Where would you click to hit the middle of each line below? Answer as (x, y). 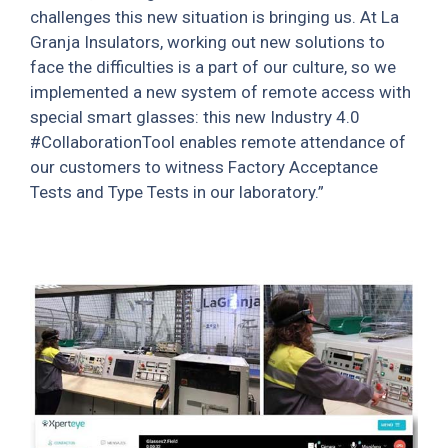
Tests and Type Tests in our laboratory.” (177, 192)
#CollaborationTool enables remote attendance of (218, 142)
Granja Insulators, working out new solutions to (207, 42)
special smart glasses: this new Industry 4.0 (195, 117)
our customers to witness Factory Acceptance (204, 167)
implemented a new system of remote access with (220, 92)
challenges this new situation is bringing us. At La (214, 17)
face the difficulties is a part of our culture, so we (213, 67)
